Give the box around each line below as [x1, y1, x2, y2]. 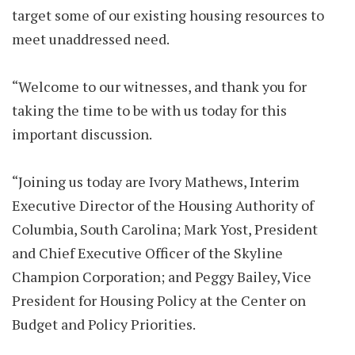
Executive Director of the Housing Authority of [12, 196, 314, 215]
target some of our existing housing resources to [12, 6, 324, 25]
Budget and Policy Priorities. [12, 315, 201, 334]
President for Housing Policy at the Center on [12, 291, 306, 310]
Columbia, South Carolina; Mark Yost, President [12, 219, 318, 239]
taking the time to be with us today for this [12, 101, 287, 120]
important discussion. [12, 124, 158, 143]
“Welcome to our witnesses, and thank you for [12, 77, 307, 96]
